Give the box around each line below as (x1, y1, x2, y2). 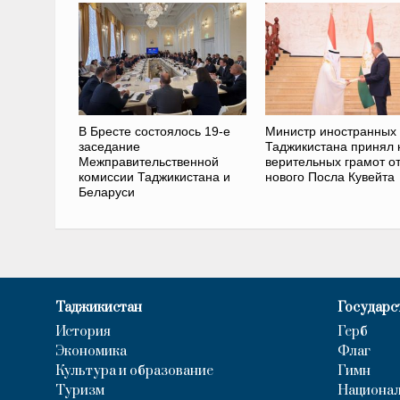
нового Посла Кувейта (264, 169, 395, 184)
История (55, 322, 111, 340)
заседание (78, 138, 140, 154)
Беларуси (78, 184, 135, 199)
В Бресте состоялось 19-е (78, 123, 230, 138)
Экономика (55, 342, 127, 360)
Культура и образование (55, 362, 213, 379)
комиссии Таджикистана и (78, 169, 230, 184)
